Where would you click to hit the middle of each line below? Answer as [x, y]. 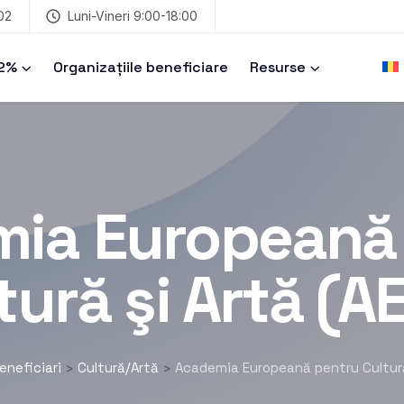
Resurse [278, 67]
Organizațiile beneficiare [141, 67]
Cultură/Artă [118, 367]
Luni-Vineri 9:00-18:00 [133, 16]
